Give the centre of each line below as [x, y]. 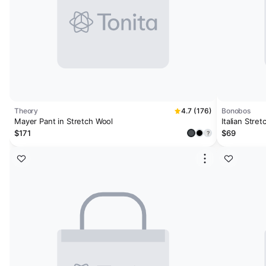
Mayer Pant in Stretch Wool [64, 121]
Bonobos [236, 111]
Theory [26, 111]
